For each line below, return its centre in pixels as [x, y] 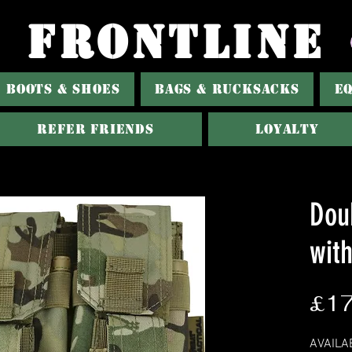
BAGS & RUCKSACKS [227, 89]
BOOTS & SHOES [63, 89]
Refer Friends [95, 129]
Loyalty [287, 129]
